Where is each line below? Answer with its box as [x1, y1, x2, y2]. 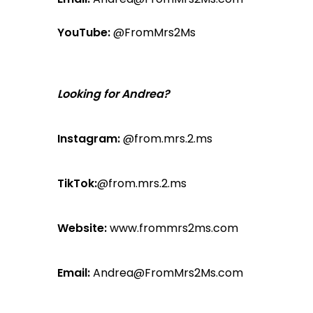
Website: [57, 219, 108, 236]
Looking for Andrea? [57, 85, 170, 102]
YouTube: [57, 24, 111, 41]
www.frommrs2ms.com [107, 219, 239, 236]
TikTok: [57, 175, 98, 191]
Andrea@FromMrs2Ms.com [90, 264, 244, 281]
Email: [57, 264, 91, 281]
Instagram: [57, 130, 124, 147]
